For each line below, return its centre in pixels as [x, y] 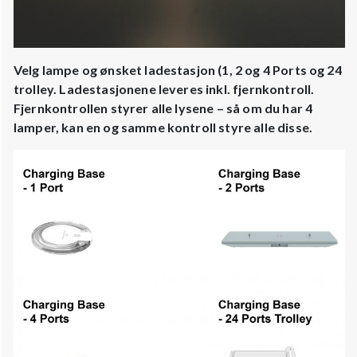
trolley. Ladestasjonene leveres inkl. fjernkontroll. [164, 89]
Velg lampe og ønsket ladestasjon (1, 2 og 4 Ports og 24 [178, 70]
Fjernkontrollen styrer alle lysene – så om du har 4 [163, 108]
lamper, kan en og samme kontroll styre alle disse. [163, 127]
